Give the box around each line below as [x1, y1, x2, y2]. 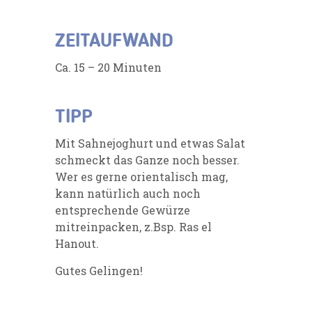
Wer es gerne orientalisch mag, [55, 169, 228, 184]
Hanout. [55, 235, 99, 251]
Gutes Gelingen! [55, 263, 143, 278]
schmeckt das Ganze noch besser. [55, 152, 240, 167]
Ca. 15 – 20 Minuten [55, 59, 162, 75]
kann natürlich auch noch [55, 185, 201, 201]
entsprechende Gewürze [55, 202, 190, 217]
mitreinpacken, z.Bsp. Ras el [55, 219, 212, 234]
